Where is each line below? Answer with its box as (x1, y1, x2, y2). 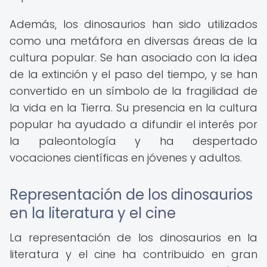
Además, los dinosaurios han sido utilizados (10, 17, 257, 32)
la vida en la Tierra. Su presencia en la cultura (10, 100, 257, 115)
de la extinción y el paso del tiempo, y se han (10, 67, 257, 82)
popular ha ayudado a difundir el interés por (10, 117, 257, 132)
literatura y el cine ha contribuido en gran (10, 247, 257, 262)
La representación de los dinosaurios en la (10, 230, 257, 245)
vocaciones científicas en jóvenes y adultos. (10, 150, 242, 165)
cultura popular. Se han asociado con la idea (10, 50, 257, 65)
